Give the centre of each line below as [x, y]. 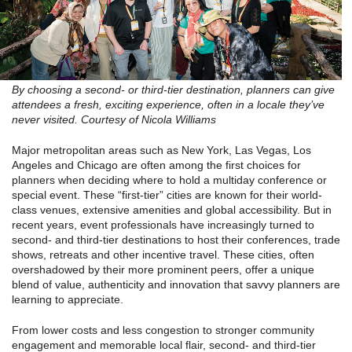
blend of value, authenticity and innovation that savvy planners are [176, 285]
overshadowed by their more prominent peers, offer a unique [163, 270]
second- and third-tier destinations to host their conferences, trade [176, 240]
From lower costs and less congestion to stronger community [163, 330]
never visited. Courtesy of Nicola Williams [114, 120]
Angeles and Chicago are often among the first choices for [156, 165]
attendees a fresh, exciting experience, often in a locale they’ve [168, 105]
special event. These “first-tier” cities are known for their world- [167, 195]
